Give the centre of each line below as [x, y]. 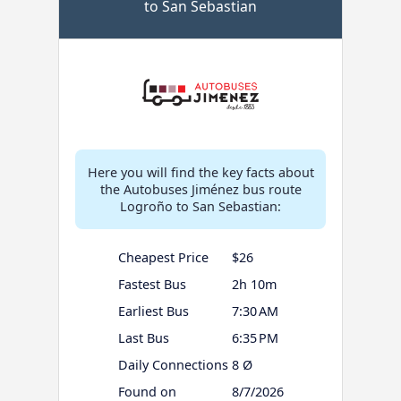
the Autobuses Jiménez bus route [200, 190]
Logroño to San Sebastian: [200, 207]
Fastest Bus [152, 285]
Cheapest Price [163, 258]
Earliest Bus [153, 311]
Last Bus [143, 338]
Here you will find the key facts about [200, 173]
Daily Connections [173, 365]
